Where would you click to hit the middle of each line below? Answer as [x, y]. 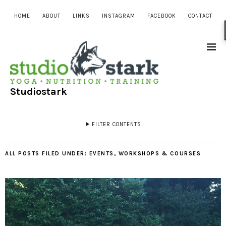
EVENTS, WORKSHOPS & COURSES [145, 154]
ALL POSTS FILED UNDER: [47, 154]
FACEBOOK [161, 16]
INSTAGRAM [118, 16]
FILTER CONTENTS [117, 125]
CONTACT [200, 16]
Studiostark [39, 92]
